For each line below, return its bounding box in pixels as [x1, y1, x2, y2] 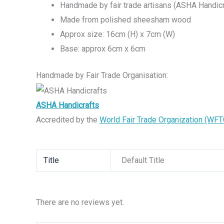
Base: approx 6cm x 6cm [60, 44, 145, 54]
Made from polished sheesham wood [60, 15, 191, 25]
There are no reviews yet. [36, 197, 124, 207]
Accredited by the [36, 114, 99, 124]
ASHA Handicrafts [36, 100, 99, 110]
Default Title [121, 155, 165, 165]
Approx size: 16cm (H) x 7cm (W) [60, 29, 175, 39]
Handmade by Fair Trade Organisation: [36, 70, 168, 80]
